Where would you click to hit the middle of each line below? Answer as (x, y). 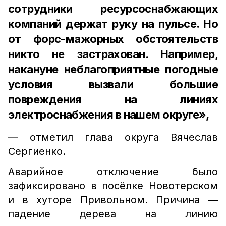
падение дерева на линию (113, 214)
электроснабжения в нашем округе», (110, 115)
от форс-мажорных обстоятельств (113, 39)
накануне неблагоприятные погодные (113, 69)
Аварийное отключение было (113, 172)
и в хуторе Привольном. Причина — (113, 200)
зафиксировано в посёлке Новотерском (113, 186)
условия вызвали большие (113, 84)
